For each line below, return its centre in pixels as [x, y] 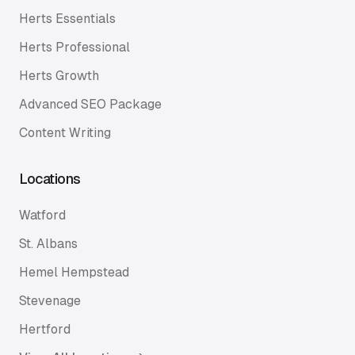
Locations [50, 179]
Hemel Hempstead [74, 272]
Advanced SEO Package [90, 104]
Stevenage [50, 301]
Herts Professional [74, 47]
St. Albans [48, 244]
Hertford [45, 329]
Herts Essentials [67, 19]
